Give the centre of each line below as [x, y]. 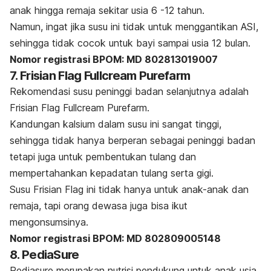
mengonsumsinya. [51, 222]
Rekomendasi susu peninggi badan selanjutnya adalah [129, 91]
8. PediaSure [44, 254]
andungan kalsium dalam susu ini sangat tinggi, [119, 124]
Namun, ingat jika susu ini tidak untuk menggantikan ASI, [134, 26]
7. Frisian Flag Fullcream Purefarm [100, 75]
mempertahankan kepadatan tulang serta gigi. [112, 173]
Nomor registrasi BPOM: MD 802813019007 [114, 59]
